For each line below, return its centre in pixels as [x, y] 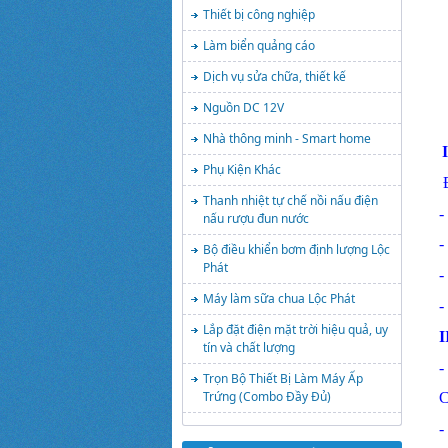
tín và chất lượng [249, 347]
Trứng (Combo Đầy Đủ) [267, 396]
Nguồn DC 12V [243, 107]
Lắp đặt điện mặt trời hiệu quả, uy [295, 329]
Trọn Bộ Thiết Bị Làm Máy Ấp [283, 378]
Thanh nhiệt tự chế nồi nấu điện [290, 200]
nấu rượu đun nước [256, 218]
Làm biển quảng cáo [259, 45]
